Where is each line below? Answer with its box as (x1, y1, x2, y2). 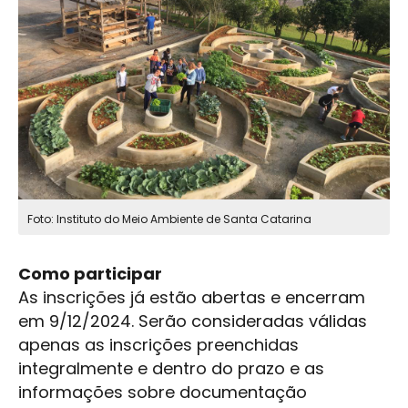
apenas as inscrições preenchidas (18, 333, 299, 357)
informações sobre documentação (18, 381, 307, 404)
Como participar (18, 262, 162, 286)
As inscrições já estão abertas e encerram (18, 286, 365, 310)
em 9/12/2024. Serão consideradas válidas (18, 310, 367, 333)
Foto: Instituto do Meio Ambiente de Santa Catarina (27, 211, 311, 228)
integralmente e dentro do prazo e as (18, 357, 324, 381)
